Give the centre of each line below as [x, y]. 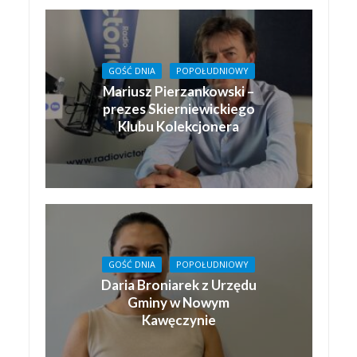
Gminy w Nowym [178, 302]
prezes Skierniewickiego [178, 108]
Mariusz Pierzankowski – [178, 91]
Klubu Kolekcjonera [178, 126]
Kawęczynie [178, 320]
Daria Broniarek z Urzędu [178, 284]
